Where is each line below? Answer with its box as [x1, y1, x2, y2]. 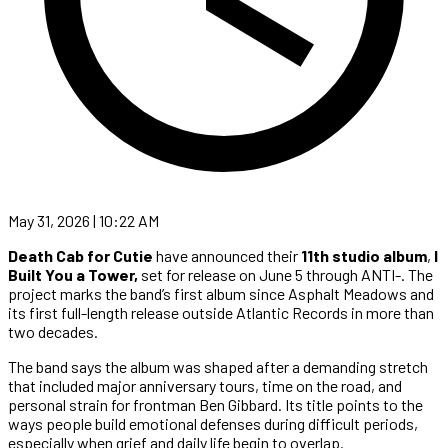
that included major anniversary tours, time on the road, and [8, 375, 402, 395]
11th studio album [301, 245, 427, 265]
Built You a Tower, [8, 264, 138, 284]
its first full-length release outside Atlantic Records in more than [8, 302, 434, 322]
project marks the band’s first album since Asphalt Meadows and [8, 283, 434, 303]
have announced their [156, 245, 301, 265]
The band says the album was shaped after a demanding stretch [8, 356, 428, 376]
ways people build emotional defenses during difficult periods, [8, 413, 418, 433]
